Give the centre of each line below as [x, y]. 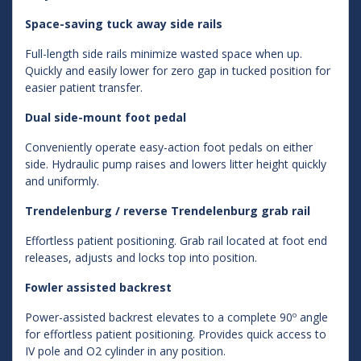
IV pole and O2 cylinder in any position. [125, 351]
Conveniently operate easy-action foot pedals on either [169, 147]
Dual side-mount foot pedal [106, 117]
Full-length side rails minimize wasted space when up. [164, 54]
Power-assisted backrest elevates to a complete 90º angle [176, 317]
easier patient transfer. [84, 87]
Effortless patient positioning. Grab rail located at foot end [176, 241]
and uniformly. [62, 181]
